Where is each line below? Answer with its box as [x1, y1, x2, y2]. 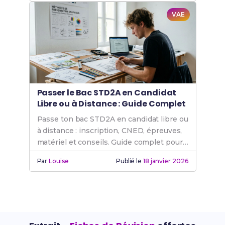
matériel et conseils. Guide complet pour [37, 138, 183, 147]
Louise [49, 157, 69, 165]
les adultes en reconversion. [37, 149, 138, 158]
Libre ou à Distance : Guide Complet [37, 98, 186, 109]
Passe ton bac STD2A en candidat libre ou [37, 115, 188, 124]
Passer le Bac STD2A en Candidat [37, 87, 177, 98]
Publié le [116, 157, 143, 165]
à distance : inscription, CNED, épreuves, [37, 126, 182, 135]
